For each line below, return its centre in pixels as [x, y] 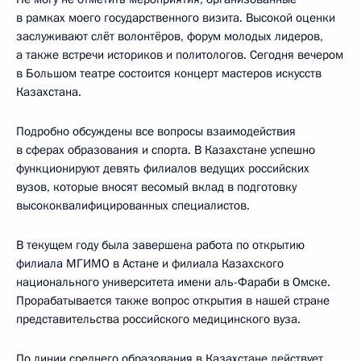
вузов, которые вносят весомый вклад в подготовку [156, 187]
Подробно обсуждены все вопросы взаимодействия [156, 131]
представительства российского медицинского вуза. [158, 319]
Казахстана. [49, 91]
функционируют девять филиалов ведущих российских [163, 168]
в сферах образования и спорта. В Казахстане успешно [166, 149]
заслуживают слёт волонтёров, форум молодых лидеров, [170, 36]
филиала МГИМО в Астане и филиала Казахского [150, 263]
